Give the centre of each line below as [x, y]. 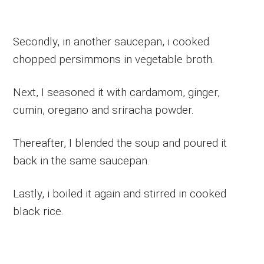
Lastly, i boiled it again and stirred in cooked [120, 194]
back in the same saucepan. [82, 161]
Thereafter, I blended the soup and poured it [120, 143]
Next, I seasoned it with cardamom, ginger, [117, 93]
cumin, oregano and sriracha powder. [104, 110]
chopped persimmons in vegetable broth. [114, 60]
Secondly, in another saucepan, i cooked [111, 42]
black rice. [39, 212]
